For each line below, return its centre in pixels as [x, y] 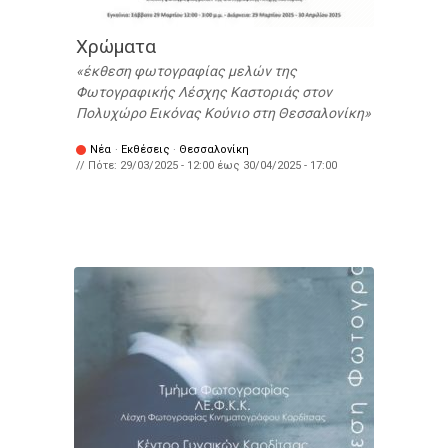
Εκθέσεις [145, 150]
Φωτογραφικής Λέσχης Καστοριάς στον [204, 92]
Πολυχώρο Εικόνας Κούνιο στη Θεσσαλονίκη [220, 113]
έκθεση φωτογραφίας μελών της [190, 71]
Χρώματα [116, 47]
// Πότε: [98, 166]
